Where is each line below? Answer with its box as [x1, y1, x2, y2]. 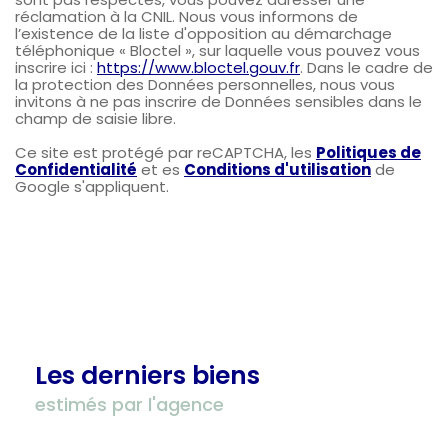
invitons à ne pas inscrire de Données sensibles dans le [15, 91, 422, 113]
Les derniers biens [35, 358, 260, 394]
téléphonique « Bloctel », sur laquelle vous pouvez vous [15, 40, 420, 62]
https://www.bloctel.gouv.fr [97, 57, 300, 79]
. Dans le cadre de [300, 57, 433, 79]
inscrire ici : [15, 57, 97, 79]
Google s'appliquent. [15, 176, 169, 198]
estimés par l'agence [35, 392, 224, 418]
